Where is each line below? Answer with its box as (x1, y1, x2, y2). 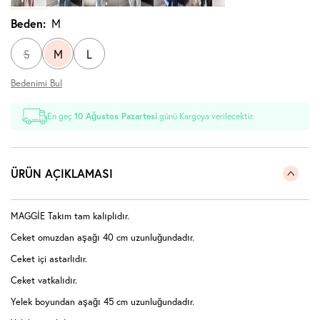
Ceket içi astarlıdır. (11, 253, 87, 266)
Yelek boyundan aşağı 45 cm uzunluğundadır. (11, 296, 194, 309)
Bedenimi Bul (11, 77, 62, 90)
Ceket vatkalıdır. (11, 274, 77, 287)
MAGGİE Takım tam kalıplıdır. (11, 210, 129, 223)
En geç (47, 111, 75, 122)
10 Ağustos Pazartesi (74, 111, 158, 122)
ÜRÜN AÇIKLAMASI (11, 166, 113, 181)
